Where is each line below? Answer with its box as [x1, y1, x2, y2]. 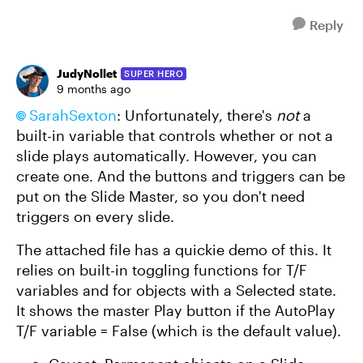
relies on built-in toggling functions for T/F [16, 261, 307, 279]
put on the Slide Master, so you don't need [16, 187, 305, 205]
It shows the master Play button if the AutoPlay [16, 301, 335, 319]
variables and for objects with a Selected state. [16, 281, 336, 299]
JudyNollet [57, 66, 117, 80]
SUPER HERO [124, 67, 183, 79]
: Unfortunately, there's [117, 106, 276, 124]
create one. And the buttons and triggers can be [16, 167, 345, 185]
